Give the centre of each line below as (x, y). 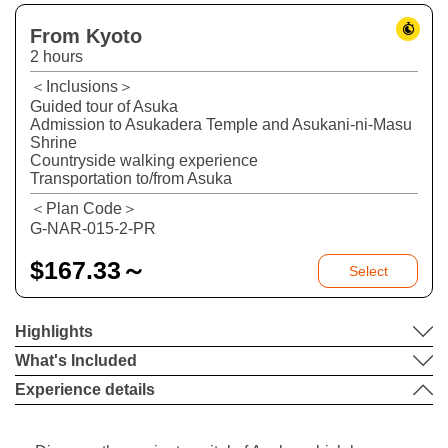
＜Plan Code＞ (84, 208)
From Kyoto (86, 35)
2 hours (56, 56)
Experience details (85, 389)
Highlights (54, 331)
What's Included (76, 360)
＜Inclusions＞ (82, 86)
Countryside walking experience (144, 160)
